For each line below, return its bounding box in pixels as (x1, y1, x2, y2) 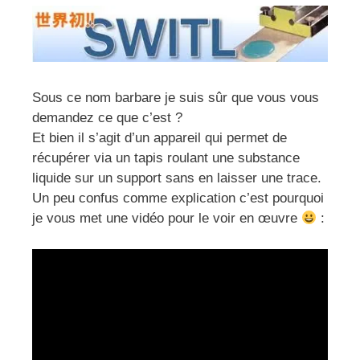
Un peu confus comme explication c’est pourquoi (32, 190, 324, 207)
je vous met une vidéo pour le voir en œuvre (32, 211, 301, 227)
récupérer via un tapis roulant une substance (32, 150, 300, 166)
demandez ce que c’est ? (32, 110, 182, 126)
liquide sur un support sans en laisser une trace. (32, 170, 321, 186)
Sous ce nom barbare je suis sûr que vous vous (32, 90, 319, 106)
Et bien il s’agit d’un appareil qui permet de (32, 130, 287, 146)
